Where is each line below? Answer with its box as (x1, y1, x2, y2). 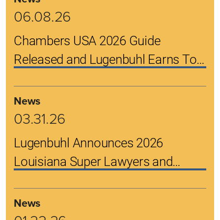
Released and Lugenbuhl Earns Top (14, 50, 203, 67)
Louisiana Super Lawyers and (14, 152, 173, 169)
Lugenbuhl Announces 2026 (14, 134, 163, 151)
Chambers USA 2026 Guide (14, 31, 161, 49)
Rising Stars (14, 171, 79, 188)
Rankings (14, 69, 64, 86)
